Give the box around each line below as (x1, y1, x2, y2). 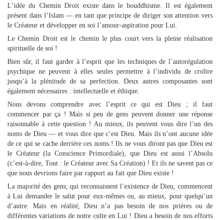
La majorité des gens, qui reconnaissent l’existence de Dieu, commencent (7, 183, 213, 190)
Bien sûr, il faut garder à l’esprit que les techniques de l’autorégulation (7, 58, 213, 65)
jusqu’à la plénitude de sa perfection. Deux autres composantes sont (7, 78, 213, 85)
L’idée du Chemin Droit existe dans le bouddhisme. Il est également (7, 2, 213, 9)
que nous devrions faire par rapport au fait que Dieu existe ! (7, 169, 174, 177)
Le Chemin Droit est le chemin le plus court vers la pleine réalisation (7, 35, 213, 42)
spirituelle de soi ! (7, 45, 57, 52)
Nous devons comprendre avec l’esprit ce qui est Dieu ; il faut (7, 101, 213, 108)
